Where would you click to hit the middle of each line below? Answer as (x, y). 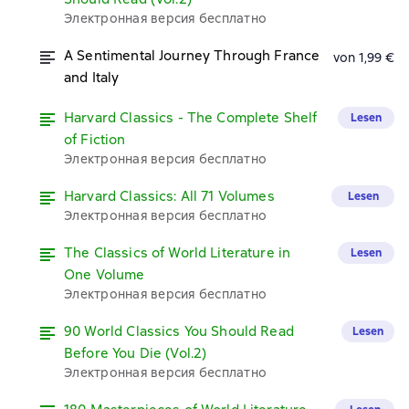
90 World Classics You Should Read (179, 331)
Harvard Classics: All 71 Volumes (169, 196)
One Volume (105, 275)
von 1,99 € (363, 58)
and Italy (92, 78)
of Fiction (95, 140)
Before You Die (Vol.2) (136, 353)
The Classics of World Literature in (178, 253)
